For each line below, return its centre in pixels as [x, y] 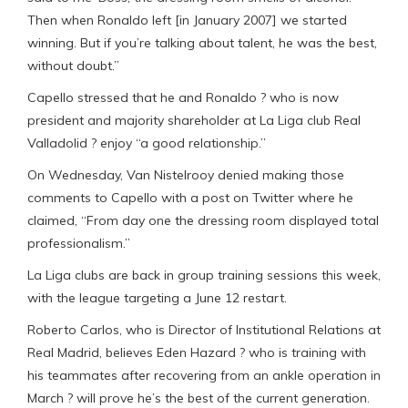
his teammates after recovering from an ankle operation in [204, 375]
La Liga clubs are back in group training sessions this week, [204, 275]
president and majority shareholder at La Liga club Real [194, 120]
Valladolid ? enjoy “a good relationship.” [147, 143]
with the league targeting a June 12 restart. [157, 297]
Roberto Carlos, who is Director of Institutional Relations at [204, 329]
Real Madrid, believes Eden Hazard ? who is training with [197, 352]
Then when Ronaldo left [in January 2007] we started [187, 20]
